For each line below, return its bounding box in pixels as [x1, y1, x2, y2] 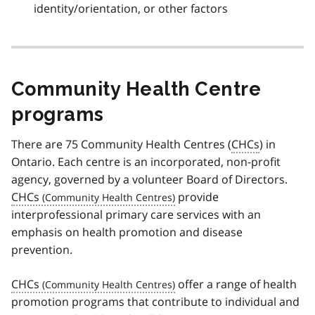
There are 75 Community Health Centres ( [11, 136, 231, 153]
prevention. [11, 242, 72, 258]
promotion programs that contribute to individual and [11, 294, 300, 310]
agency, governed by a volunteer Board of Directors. [11, 172, 288, 188]
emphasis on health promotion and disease [11, 224, 243, 240]
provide [175, 189, 219, 205]
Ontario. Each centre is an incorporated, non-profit [11, 154, 281, 170]
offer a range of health [175, 276, 297, 292]
